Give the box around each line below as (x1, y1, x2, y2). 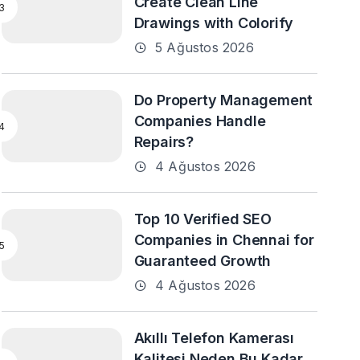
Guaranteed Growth (133, 252, 272, 269)
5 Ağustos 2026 (150, 39, 254, 55)
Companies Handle (133, 112, 266, 129)
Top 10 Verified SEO (133, 211, 272, 227)
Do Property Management (133, 92, 313, 108)
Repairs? (133, 133, 194, 150)
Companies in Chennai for (133, 231, 314, 248)
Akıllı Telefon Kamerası (133, 329, 295, 346)
